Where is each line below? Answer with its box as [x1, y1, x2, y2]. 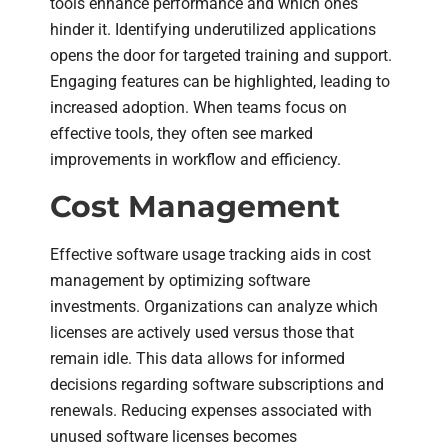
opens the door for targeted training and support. [50, 45, 392, 65]
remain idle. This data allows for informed [50, 349, 345, 369]
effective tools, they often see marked [50, 123, 313, 143]
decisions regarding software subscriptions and [50, 375, 384, 395]
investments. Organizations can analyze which [50, 297, 378, 317]
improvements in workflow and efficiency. [50, 149, 341, 169]
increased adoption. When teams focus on [50, 97, 347, 117]
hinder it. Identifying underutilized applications [50, 19, 376, 39]
